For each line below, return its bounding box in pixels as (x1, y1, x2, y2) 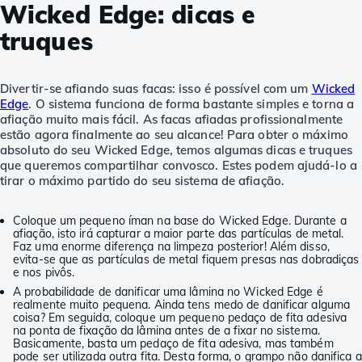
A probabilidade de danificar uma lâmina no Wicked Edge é (13, 284, 323, 300)
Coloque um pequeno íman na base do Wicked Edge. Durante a (13, 213, 347, 229)
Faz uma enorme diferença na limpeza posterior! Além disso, (13, 239, 330, 255)
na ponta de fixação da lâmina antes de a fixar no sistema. (13, 323, 320, 339)
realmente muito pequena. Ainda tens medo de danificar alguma (13, 297, 351, 313)
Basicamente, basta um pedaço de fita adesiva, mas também (13, 336, 334, 351)
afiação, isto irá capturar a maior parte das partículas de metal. (13, 226, 344, 242)
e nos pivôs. (13, 265, 75, 280)
